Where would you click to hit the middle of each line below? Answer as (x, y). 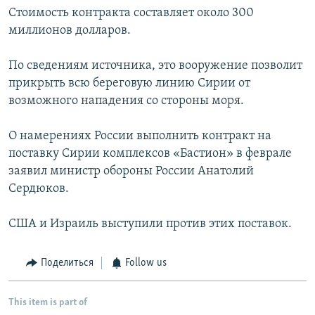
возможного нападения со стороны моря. (126, 101)
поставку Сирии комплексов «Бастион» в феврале (150, 154)
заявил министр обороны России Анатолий (131, 172)
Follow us (146, 263)
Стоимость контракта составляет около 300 (131, 13)
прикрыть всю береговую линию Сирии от (129, 84)
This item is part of (48, 302)
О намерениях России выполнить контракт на (140, 136)
